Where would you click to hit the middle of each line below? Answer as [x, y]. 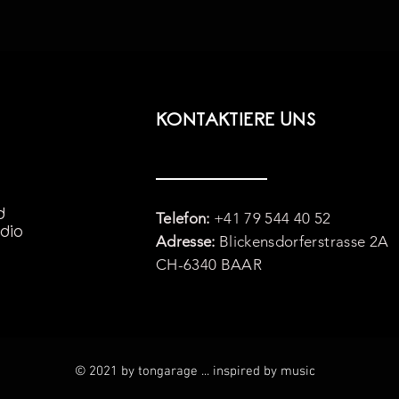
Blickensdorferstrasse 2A [306, 242]
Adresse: [188, 242]
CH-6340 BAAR [209, 265]
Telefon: [183, 219]
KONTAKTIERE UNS [236, 121]
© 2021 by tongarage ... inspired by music [195, 372]
